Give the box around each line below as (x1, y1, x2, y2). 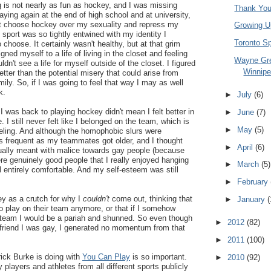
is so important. (130, 252, 187, 261)
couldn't (83, 194, 109, 203)
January (237, 194, 267, 204)
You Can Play (82, 252, 130, 261)
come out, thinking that (109, 194, 192, 203)
